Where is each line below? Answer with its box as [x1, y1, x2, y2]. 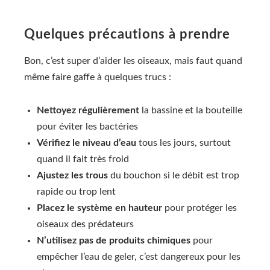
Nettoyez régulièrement [37, 105, 139, 115]
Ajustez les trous [37, 170, 108, 180]
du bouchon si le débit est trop [108, 170, 239, 180]
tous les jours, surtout [136, 137, 231, 148]
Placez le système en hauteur [37, 202, 162, 213]
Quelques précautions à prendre [24, 28, 230, 42]
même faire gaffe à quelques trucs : [24, 72, 171, 83]
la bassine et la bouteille [139, 105, 242, 115]
